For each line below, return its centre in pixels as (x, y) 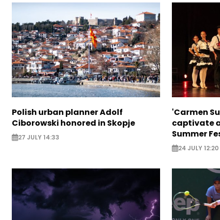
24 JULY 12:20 (198, 148)
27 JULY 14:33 (39, 137)
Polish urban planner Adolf (67, 112)
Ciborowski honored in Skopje (73, 123)
